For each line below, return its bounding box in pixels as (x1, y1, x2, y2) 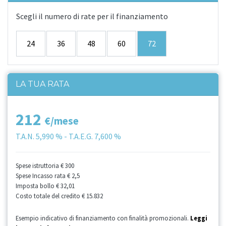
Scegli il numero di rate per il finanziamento (16, 11, 168, 21)
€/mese (44, 114, 79, 128)
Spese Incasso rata (16, 171, 67, 180)
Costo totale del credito (16, 191, 82, 200)
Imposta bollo (16, 181, 56, 190)
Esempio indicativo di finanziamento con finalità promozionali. (16, 213, 190, 222)
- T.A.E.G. (63, 131, 94, 141)
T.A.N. (16, 131, 36, 141)
